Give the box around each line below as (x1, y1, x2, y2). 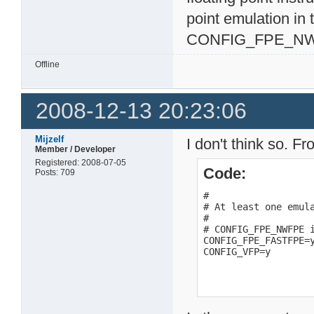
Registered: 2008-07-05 (35, 157, 127, 168)
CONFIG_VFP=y (203, 245, 271, 257)
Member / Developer (35, 144, 116, 154)
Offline (35, 60, 60, 70)
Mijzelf (35, 133, 64, 144)
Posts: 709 (35, 167, 76, 177)
